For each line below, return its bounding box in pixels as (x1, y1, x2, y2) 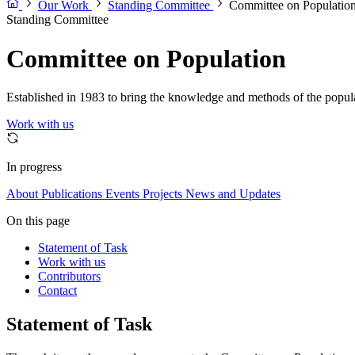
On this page (6, 214, 70, 228)
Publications (41, 187, 102, 201)
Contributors (38, 269, 101, 284)
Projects (143, 187, 182, 201)
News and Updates (185, 187, 281, 201)
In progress (6, 160, 62, 174)
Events (105, 187, 139, 201)
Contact (38, 284, 77, 298)
